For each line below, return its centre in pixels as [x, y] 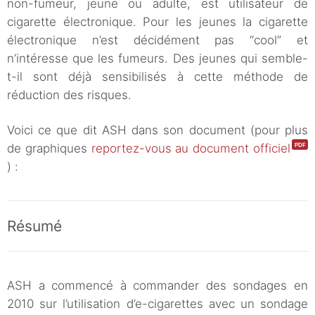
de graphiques [49, 149]
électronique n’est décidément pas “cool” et [157, 40]
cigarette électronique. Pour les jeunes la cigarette [157, 22]
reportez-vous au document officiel [191, 149]
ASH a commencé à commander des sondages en [157, 286]
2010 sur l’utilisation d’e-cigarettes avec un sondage [157, 304]
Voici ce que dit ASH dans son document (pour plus [157, 130]
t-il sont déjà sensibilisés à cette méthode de [157, 77]
